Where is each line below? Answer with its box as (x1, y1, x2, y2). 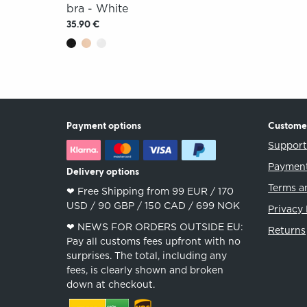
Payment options (66, 121, 142, 131)
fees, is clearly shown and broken (66, 264, 224, 275)
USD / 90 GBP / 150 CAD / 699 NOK (66, 199, 241, 211)
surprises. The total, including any (66, 249, 228, 261)
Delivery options (66, 167, 140, 177)
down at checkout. (66, 278, 156, 290)
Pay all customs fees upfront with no (66, 235, 241, 247)
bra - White (66, 1, 129, 15)
